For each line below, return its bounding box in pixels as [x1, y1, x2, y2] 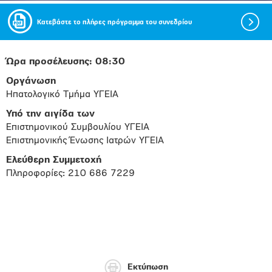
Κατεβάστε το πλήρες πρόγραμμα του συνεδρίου [37, 19, 192, 26]
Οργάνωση [6, 76, 56, 86]
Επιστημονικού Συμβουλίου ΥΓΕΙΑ [6, 123, 149, 132]
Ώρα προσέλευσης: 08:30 [6, 57, 125, 67]
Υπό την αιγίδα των [6, 109, 95, 119]
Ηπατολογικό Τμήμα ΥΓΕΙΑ [6, 90, 118, 100]
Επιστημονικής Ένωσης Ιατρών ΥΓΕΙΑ [6, 136, 164, 146]
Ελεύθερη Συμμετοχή [6, 155, 104, 165]
